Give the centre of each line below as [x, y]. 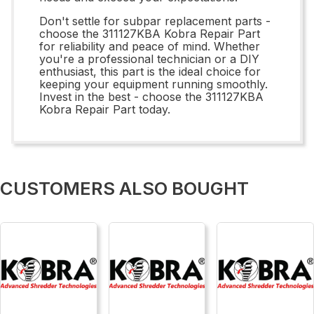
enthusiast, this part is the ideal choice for [150, 71]
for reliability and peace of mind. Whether [150, 46]
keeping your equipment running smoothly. [153, 84]
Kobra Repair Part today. [105, 109]
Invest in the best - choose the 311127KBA [151, 96]
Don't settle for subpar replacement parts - [155, 21]
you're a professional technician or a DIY [149, 59]
